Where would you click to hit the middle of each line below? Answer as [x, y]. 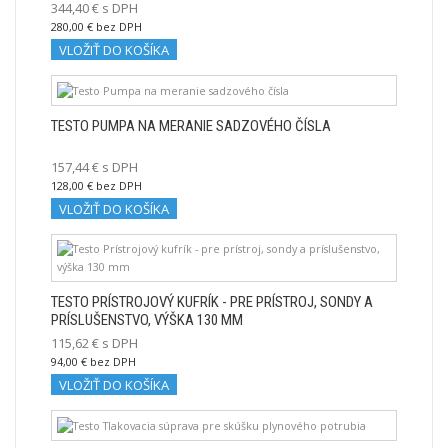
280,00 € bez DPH [96, 26]
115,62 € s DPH [94, 342]
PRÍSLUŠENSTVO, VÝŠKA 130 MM [147, 319]
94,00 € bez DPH [93, 361]
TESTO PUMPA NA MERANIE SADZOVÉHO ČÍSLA [191, 125]
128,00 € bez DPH [96, 185]
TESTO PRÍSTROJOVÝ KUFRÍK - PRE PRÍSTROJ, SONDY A [212, 301]
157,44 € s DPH [94, 166]
